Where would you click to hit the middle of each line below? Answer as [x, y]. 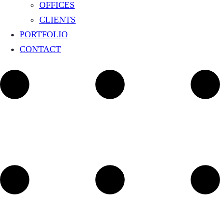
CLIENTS [57, 20]
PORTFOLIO [44, 34]
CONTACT [40, 49]
